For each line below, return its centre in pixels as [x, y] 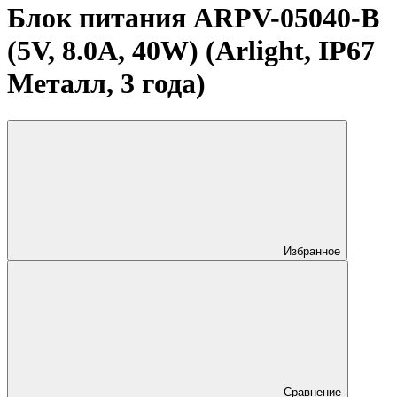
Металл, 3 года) [106, 84]
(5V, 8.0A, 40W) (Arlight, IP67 [191, 51]
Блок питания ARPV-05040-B [193, 18]
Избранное [312, 251]
